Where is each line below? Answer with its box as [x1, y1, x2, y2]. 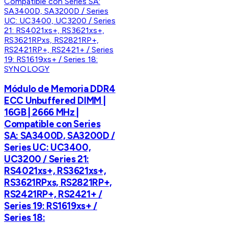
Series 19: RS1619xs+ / [4, 200, 97, 212]
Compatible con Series [4, 118, 101, 130]
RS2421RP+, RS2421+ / [4, 188, 102, 201]
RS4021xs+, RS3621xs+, [4, 165, 106, 177]
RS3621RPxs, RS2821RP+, [4, 177, 112, 189]
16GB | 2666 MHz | [4, 106, 79, 119]
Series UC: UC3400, [4, 141, 91, 154]
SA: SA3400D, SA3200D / [4, 130, 115, 142]
